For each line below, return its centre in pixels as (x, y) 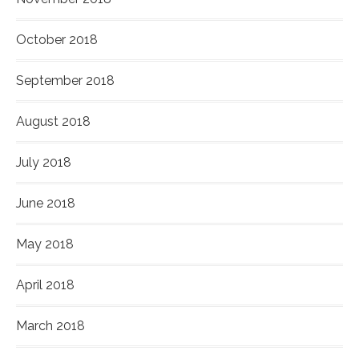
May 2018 (45, 244)
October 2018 (57, 40)
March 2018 (50, 326)
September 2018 (65, 81)
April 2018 (45, 285)
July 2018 (44, 163)
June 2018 (46, 204)
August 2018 (53, 122)
